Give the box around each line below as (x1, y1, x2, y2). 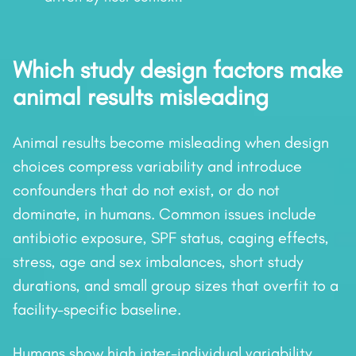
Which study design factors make (13, 56, 342, 85)
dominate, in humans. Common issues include (13, 204, 316, 224)
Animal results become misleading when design (13, 133, 329, 153)
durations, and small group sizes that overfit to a (13, 276, 339, 296)
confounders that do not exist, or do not (13, 180, 280, 200)
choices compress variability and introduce (13, 157, 302, 176)
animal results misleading (13, 83, 269, 112)
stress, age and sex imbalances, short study (13, 252, 304, 272)
